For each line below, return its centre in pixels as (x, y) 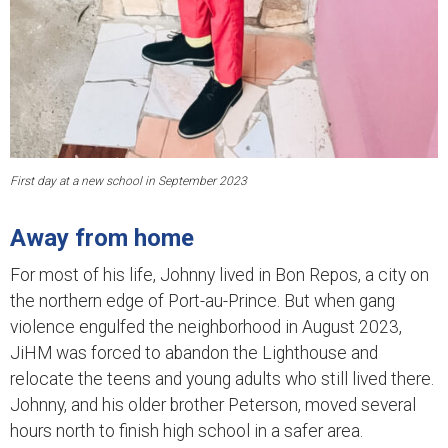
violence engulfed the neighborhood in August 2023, (206, 326)
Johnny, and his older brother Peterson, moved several (213, 404)
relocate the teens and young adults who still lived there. (222, 378)
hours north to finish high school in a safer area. (186, 430)
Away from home (102, 237)
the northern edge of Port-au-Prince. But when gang (202, 300)
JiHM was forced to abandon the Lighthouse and (194, 352)
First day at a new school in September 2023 (128, 180)
